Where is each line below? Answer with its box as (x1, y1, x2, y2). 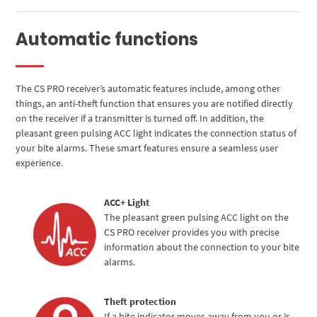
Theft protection (104, 294, 177, 308)
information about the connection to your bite (104, 240, 300, 253)
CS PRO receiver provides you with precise (104, 225, 280, 238)
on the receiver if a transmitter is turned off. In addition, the (16, 111, 265, 125)
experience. (16, 156, 64, 169)
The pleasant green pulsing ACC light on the (104, 210, 289, 224)
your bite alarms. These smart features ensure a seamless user (16, 141, 279, 154)
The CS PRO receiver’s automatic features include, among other (16, 81, 281, 95)
